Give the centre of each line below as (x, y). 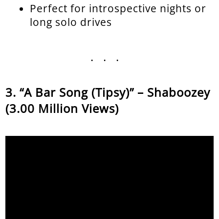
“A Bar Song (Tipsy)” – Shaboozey (115, 92)
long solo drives (71, 22)
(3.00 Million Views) (62, 108)
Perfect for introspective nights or (118, 8)
